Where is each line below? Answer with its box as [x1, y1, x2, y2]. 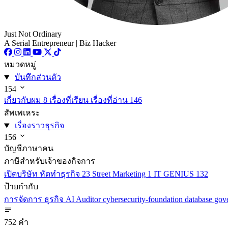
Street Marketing [92, 169, 146, 179]
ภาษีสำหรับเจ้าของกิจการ [4, 157, 95, 166]
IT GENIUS [154, 169, 194, 179]
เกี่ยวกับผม [4, 96, 41, 105]
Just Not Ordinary [4, 30, 62, 39]
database [185, 195, 214, 204]
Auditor [76, 195, 103, 204]
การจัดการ [4, 195, 44, 204]
